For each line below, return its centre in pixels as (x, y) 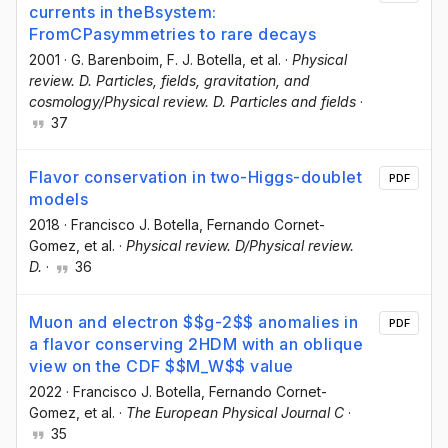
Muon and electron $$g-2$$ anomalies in (193, 321)
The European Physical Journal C (235, 412)
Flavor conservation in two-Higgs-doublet (195, 177)
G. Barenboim (115, 60)
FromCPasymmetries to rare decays (172, 34)
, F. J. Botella (200, 60)
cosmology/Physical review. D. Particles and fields (192, 102)
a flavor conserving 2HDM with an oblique (196, 343)
